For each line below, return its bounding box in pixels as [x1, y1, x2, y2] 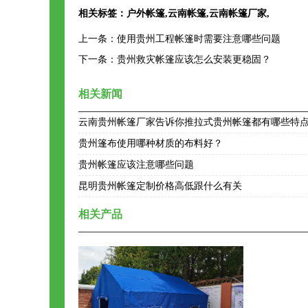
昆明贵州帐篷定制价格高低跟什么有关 [78, 181, 242, 191]
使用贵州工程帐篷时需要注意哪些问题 [117, 34, 280, 44]
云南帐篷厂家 [209, 8, 267, 19]
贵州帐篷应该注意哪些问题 [78, 159, 194, 170]
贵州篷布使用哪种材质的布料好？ [78, 138, 223, 148]
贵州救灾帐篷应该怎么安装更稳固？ [117, 54, 271, 65]
